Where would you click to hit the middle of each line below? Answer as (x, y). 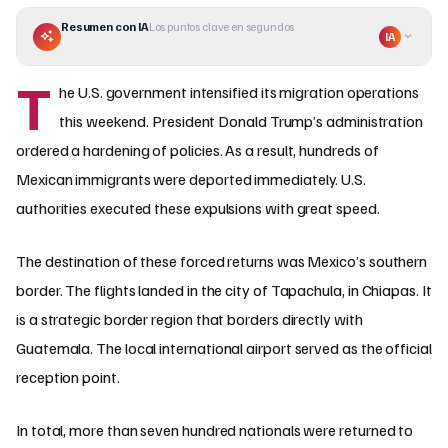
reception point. (68, 377)
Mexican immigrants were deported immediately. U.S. (191, 179)
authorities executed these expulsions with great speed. (198, 208)
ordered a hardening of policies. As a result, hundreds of (197, 150)
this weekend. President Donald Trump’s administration (241, 121)
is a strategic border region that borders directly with (189, 319)
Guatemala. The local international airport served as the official (224, 348)
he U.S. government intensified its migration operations (239, 92)
